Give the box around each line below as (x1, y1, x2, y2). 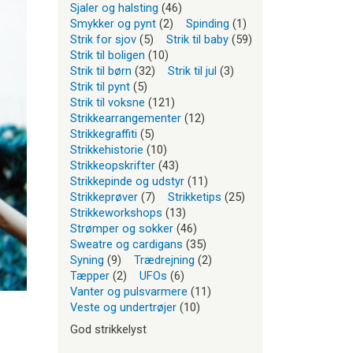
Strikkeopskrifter (70, 158, 155, 173)
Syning (70, 253, 104, 267)
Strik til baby (166, 32, 229, 46)
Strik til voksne (70, 95, 145, 110)
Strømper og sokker (70, 221, 173, 236)
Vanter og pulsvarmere (70, 284, 188, 299)
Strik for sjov (70, 32, 136, 46)
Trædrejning (134, 253, 195, 267)
